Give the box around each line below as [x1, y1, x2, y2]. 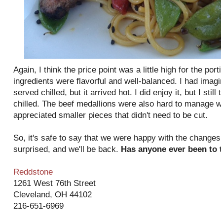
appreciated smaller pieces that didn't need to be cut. [13, 110, 208, 120]
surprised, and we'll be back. [13, 145, 121, 154]
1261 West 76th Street [13, 179, 96, 188]
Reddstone [13, 167, 53, 177]
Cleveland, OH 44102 [13, 190, 92, 199]
